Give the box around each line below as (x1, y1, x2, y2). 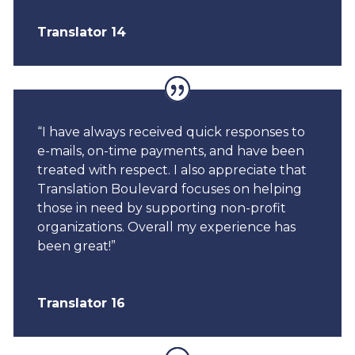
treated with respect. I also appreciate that (36, 162, 307, 177)
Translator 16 (36, 295, 125, 311)
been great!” (36, 238, 116, 254)
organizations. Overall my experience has (36, 219, 296, 235)
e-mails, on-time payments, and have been (36, 143, 304, 158)
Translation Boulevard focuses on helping (36, 181, 302, 197)
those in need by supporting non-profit (36, 200, 286, 216)
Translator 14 (36, 25, 126, 40)
